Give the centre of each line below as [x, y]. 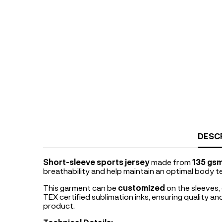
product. [59, 205]
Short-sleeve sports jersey [96, 162]
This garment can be [81, 188]
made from [171, 162]
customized [141, 188]
